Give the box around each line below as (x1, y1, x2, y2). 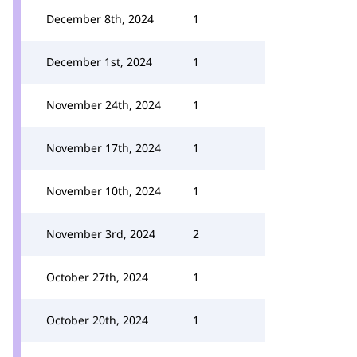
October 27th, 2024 (46, 269, 148, 284)
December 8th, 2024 (46, 11, 154, 26)
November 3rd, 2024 (46, 226, 155, 241)
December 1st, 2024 (46, 54, 152, 69)
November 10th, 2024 (46, 183, 161, 198)
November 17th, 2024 (46, 140, 161, 155)
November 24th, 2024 (46, 97, 161, 112)
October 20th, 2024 (46, 312, 148, 328)
